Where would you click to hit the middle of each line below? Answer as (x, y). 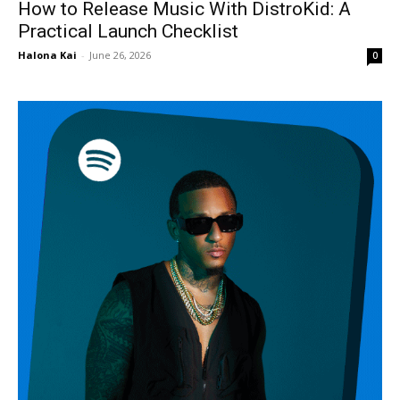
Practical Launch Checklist (128, 31)
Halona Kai (47, 54)
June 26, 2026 (120, 54)
